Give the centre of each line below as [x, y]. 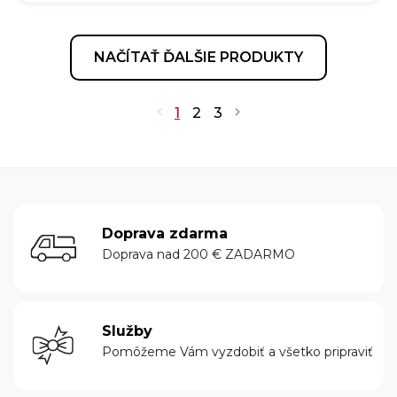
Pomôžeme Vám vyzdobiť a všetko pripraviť [237, 351]
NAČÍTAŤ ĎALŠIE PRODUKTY [198, 57]
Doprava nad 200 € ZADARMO [198, 254]
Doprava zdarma [165, 233]
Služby [127, 331]
